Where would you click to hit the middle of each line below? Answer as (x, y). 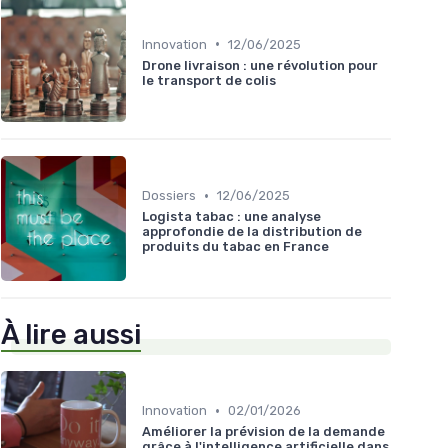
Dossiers (169, 196)
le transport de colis (209, 80)
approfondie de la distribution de (252, 232)
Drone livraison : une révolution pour (260, 65)
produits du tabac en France (235, 247)
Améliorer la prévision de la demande (263, 432)
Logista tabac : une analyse (231, 217)
